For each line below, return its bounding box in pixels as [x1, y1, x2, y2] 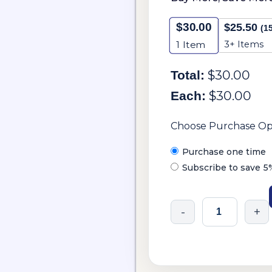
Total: [171, 68, 205, 82]
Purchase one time [182, 146, 266, 157]
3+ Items [224, 39, 263, 50]
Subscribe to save [182, 162, 263, 173]
